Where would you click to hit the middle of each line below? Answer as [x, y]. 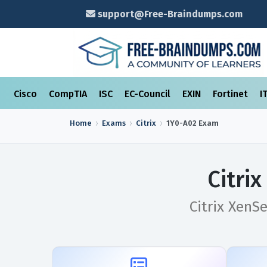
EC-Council [149, 94]
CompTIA [69, 94]
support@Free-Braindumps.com [169, 14]
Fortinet [232, 94]
